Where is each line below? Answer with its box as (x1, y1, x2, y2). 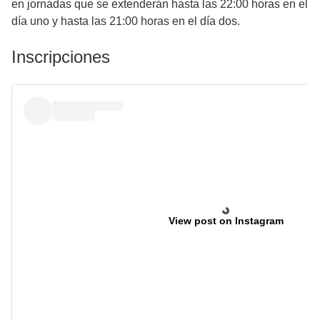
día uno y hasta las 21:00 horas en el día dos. (11, 14, 240, 27)
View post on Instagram (168, 214, 284, 226)
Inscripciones (11, 46, 110, 66)
